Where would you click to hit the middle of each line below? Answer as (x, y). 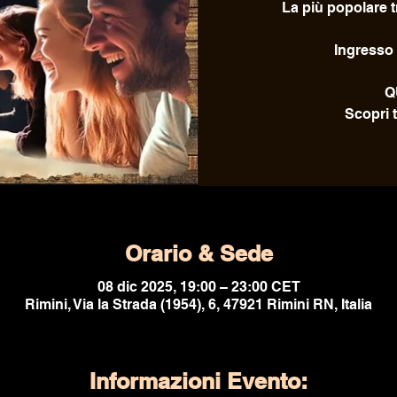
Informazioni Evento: (198, 381)
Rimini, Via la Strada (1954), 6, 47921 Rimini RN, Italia (198, 304)
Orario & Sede (198, 253)
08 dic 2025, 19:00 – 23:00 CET (198, 287)
